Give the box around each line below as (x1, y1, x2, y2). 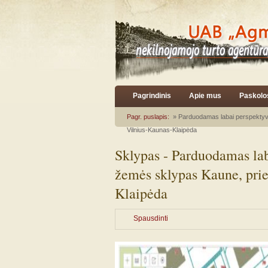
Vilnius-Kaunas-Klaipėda (127, 126, 197, 133)
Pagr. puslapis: (127, 113, 169, 120)
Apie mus (189, 92, 221, 100)
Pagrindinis (133, 92, 171, 100)
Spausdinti (133, 214, 168, 223)
